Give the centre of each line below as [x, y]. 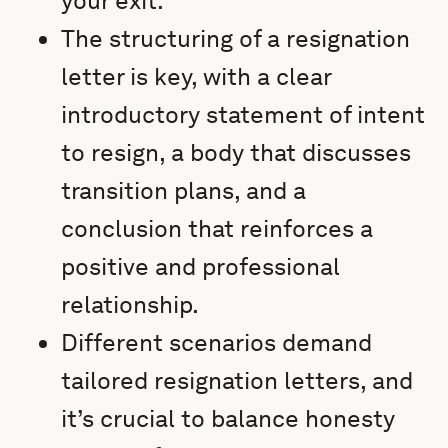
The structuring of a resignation [236, 38]
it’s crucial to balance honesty [228, 418]
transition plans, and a [184, 190]
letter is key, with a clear [196, 76]
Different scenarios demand [217, 342]
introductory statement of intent [243, 114]
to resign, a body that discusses [236, 152]
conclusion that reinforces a [217, 228]
